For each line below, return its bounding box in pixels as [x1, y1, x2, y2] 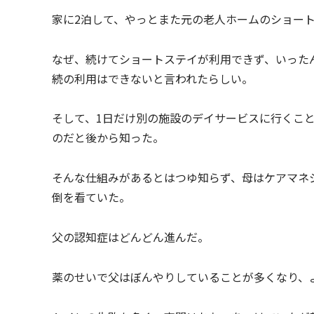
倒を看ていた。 [52, 189, 130, 206]
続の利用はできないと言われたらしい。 [52, 69, 253, 87]
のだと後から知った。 [52, 129, 164, 146]
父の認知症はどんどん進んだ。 [52, 228, 209, 245]
